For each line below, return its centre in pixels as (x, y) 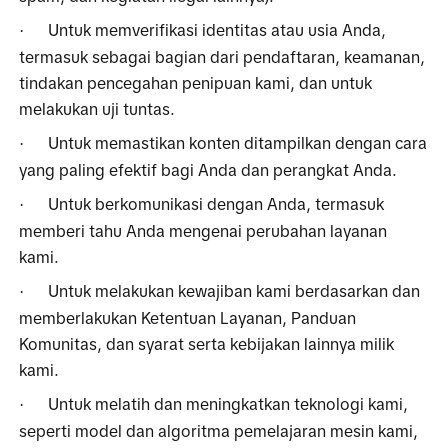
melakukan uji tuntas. (99, 108)
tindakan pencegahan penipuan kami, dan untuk (196, 82)
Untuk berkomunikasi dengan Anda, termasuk (216, 203)
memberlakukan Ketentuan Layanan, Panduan (188, 317)
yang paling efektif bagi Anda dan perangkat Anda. (208, 169)
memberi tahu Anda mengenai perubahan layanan (203, 230)
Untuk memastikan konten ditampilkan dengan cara (238, 142)
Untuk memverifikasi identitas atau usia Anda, (217, 29)
